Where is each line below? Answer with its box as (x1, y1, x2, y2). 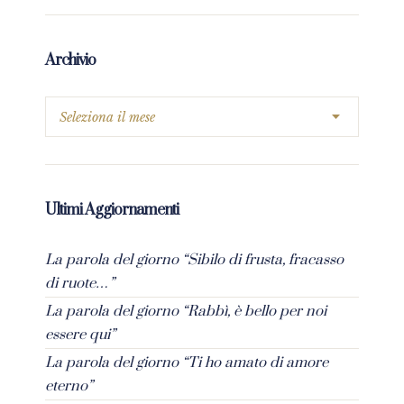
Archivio (45, 50, 96, 70)
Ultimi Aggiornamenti (45, 199, 179, 220)
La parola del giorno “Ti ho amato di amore (45, 353, 328, 372)
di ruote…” (45, 273, 115, 292)
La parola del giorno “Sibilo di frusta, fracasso (45, 250, 344, 269)
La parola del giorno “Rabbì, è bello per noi (45, 301, 326, 320)
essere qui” (45, 325, 115, 344)
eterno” (45, 376, 93, 395)
